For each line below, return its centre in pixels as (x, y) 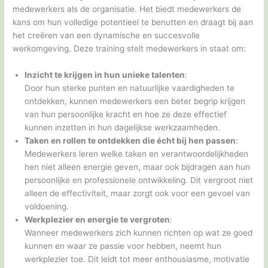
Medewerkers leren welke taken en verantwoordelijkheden (137, 154)
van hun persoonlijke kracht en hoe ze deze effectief (126, 115)
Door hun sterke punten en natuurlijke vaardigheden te (130, 88)
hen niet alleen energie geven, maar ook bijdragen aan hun (138, 167)
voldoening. (47, 207)
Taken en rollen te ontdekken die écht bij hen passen (130, 141)
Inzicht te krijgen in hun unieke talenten (105, 75)
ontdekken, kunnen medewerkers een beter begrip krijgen (135, 101)
